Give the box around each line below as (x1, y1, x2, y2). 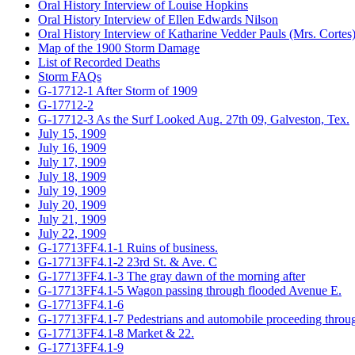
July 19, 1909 (38, 183, 106, 197)
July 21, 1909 (38, 212, 106, 226)
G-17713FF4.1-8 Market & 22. (38, 326, 194, 340)
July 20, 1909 (38, 197, 106, 212)
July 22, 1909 (38, 226, 106, 240)
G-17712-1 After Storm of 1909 (38, 83, 197, 97)
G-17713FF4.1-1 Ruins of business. (38, 240, 218, 254)
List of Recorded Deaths (38, 55, 160, 69)
